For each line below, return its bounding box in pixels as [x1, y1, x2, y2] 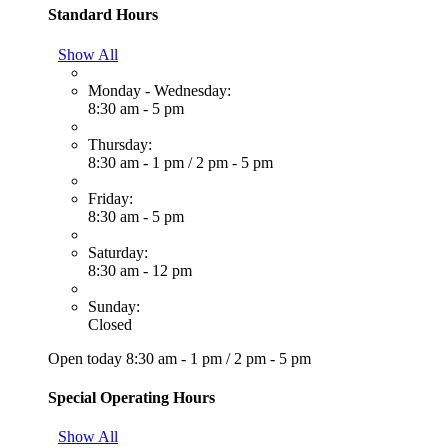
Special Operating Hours [48, 388, 215, 406]
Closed [88, 315, 132, 333]
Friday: [88, 189, 133, 207]
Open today [48, 349, 126, 367]
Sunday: [88, 297, 140, 315]
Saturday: [88, 243, 148, 261]
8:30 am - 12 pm [88, 261, 192, 279]
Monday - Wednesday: [88, 81, 231, 99]
